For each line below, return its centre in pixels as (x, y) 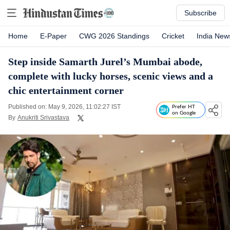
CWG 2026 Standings (114, 36)
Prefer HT (184, 107)
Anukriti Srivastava (43, 118)
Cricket (173, 36)
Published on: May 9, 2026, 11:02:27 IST (64, 107)
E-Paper (53, 36)
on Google (184, 113)
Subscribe (200, 13)
